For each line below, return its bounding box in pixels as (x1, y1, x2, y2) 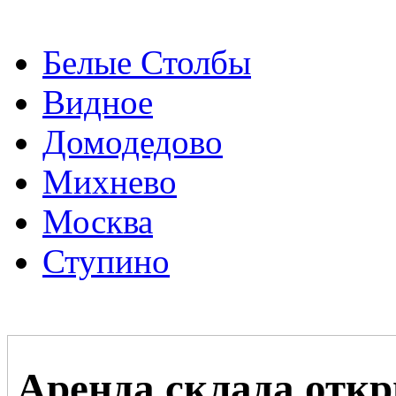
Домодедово (42, 123, 223, 162)
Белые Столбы (42, 43, 251, 82)
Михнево (42, 163, 177, 202)
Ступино (42, 242, 170, 281)
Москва (42, 202, 153, 241)
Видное (42, 83, 153, 122)
